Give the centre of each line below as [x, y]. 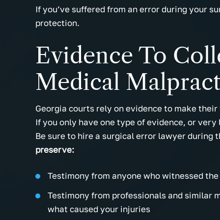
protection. [57, 23]
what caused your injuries [99, 209]
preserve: [55, 150]
